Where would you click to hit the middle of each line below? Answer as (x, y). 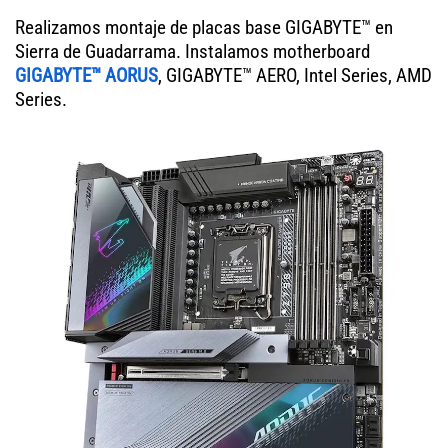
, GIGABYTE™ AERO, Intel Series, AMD (295, 76)
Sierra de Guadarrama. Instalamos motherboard (192, 52)
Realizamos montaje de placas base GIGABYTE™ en (204, 28)
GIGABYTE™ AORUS (86, 76)
